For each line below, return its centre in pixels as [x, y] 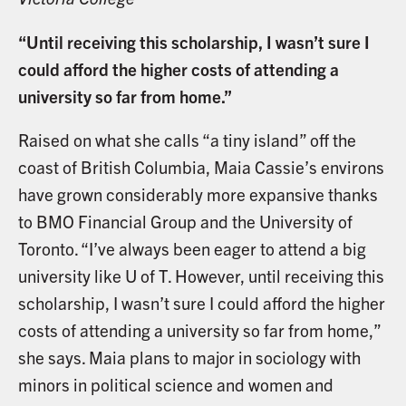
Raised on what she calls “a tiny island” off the [187, 140]
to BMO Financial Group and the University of [185, 222]
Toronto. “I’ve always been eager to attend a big [192, 249]
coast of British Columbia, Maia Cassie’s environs [201, 167]
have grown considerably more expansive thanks [198, 194]
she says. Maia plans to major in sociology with [189, 358]
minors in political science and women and [175, 385]
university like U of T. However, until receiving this [201, 276]
